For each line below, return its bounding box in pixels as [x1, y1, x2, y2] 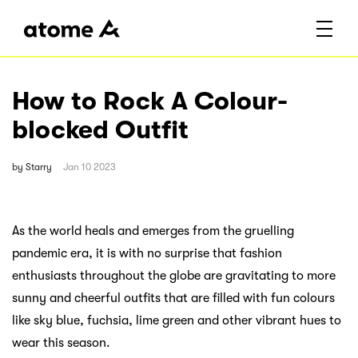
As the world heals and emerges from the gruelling [12, 223, 294, 238]
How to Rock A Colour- [12, 86, 288, 117]
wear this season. [12, 335, 110, 350]
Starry [26, 161, 52, 173]
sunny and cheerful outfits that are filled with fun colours [12, 290, 335, 305]
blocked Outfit [12, 115, 189, 145]
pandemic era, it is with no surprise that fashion [12, 245, 282, 261]
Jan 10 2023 [63, 161, 116, 173]
